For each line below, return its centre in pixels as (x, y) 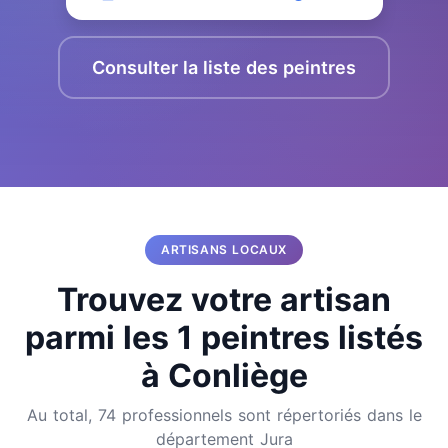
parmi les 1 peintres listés (224, 337)
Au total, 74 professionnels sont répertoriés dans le (224, 415)
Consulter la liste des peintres (224, 67)
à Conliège (224, 375)
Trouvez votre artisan (224, 299)
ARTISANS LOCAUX (224, 249)
